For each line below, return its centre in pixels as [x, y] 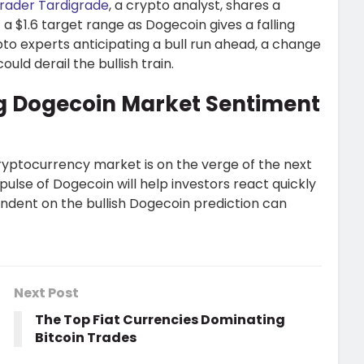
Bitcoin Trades [86, 338]
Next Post [47, 293]
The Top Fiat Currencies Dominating [160, 320]
